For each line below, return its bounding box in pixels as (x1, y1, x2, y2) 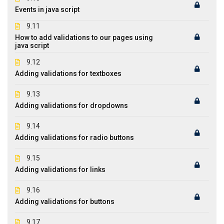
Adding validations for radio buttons (15, 133, 134, 141)
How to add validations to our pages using (15, 33, 153, 41)
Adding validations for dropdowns (15, 101, 128, 109)
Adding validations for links (15, 165, 105, 173)
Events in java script (15, 5, 79, 13)
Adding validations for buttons (15, 197, 114, 205)
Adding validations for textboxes (15, 69, 121, 77)
